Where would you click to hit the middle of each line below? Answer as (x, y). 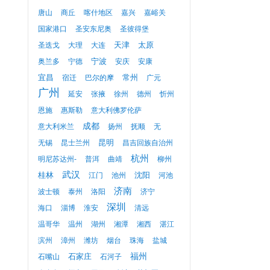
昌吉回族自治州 (148, 143)
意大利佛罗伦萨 (116, 110)
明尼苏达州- (57, 159)
